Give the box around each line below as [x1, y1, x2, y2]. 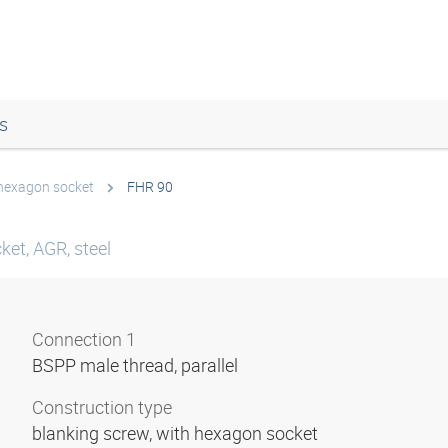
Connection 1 [32, 327, 136, 351]
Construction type [32, 395, 172, 419]
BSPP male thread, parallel [32, 353, 242, 377]
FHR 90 [127, 177, 173, 196]
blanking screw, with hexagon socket [32, 421, 322, 445]
